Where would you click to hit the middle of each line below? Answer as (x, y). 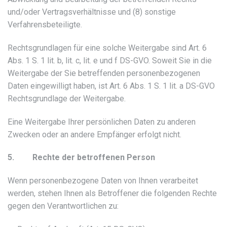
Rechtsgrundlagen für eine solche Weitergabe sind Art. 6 (107, 48)
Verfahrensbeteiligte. (45, 24)
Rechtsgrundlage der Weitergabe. (67, 98)
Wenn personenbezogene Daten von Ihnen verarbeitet (103, 181)
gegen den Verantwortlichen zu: (63, 206)
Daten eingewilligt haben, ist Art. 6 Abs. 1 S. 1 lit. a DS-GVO (111, 86)
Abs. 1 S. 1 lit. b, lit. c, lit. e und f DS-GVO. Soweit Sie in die (110, 60)
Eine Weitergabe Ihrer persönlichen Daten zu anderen (102, 122)
